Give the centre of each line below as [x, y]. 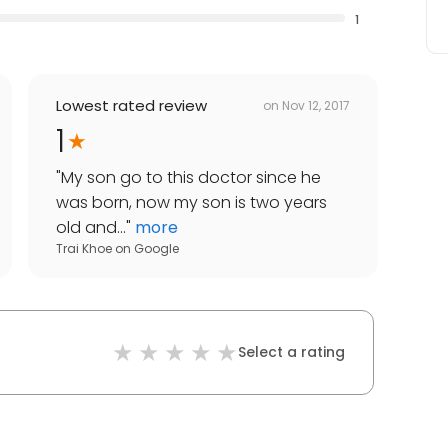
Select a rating [291, 352]
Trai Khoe [84, 249]
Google [156, 249]
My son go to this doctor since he [191, 178]
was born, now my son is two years [191, 203]
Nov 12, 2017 [316, 105]
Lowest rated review [131, 106]
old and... [91, 228]
